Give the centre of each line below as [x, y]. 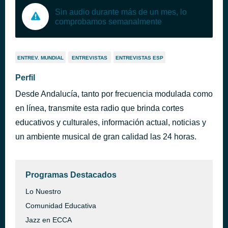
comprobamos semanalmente [108, 21]
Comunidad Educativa [61, 206]
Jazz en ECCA [49, 220]
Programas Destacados [71, 175]
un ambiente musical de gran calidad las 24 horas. [106, 137]
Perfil [25, 78]
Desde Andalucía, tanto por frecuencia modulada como [114, 94]
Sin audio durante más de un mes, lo [121, 12]
